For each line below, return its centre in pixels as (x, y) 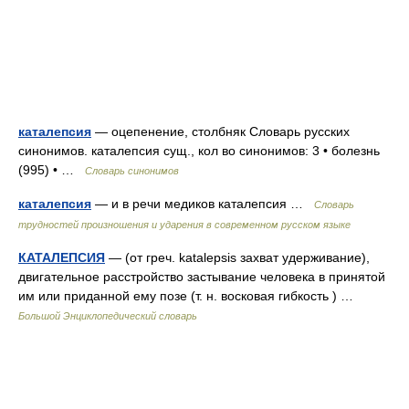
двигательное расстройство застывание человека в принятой (202, 277)
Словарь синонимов (132, 171)
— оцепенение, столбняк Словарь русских (220, 131)
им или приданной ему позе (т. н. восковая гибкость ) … (189, 296)
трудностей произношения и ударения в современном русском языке (184, 225)
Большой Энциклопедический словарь (108, 316)
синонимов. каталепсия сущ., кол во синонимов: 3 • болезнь (199, 151)
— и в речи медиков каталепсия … (203, 204)
